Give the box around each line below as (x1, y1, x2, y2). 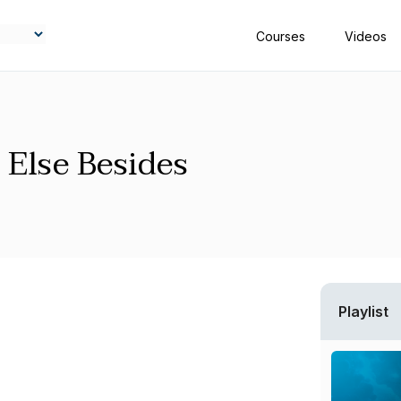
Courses (256, 29, 309, 44)
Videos (345, 29, 390, 44)
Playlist (338, 303, 389, 320)
